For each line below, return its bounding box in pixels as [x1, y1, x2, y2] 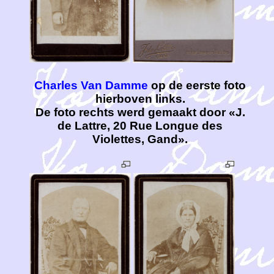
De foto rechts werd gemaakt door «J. [35, 106, 245, 119]
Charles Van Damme [34, 79, 148, 92]
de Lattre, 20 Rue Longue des [57, 119, 223, 133]
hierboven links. [95, 92, 185, 106]
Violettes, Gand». [92, 133, 188, 146]
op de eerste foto [148, 79, 246, 92]
